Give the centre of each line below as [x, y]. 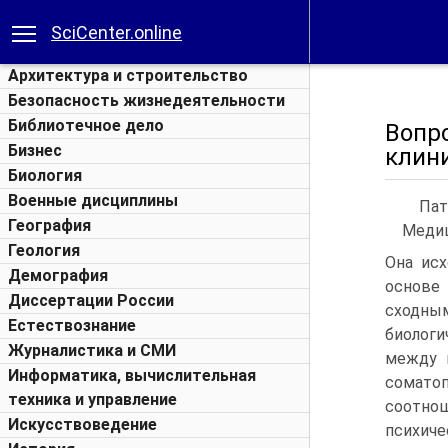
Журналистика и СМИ [92, 350]
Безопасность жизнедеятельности [146, 100]
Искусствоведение [82, 424]
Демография [58, 275]
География [49, 225]
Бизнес [35, 150]
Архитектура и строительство [128, 75]
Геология [44, 250]
